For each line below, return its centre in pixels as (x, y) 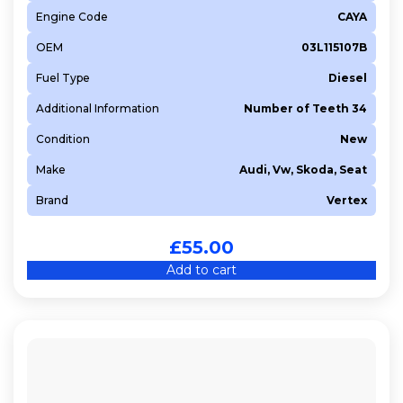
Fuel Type (63, 77)
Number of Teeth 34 (305, 108)
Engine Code (72, 16)
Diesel (348, 77)
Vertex (347, 200)
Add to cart (201, 269)
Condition (63, 139)
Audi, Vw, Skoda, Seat (303, 169)
